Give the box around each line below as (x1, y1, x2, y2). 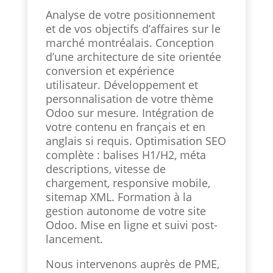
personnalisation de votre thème (45, 91, 213, 106)
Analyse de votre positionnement (45, 7, 215, 22)
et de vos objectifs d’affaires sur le (45, 21, 221, 36)
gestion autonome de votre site (45, 203, 206, 218)
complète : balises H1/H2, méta (45, 147, 206, 162)
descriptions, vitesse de (45, 161, 166, 176)
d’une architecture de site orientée (45, 49, 221, 64)
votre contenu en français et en (45, 119, 205, 134)
